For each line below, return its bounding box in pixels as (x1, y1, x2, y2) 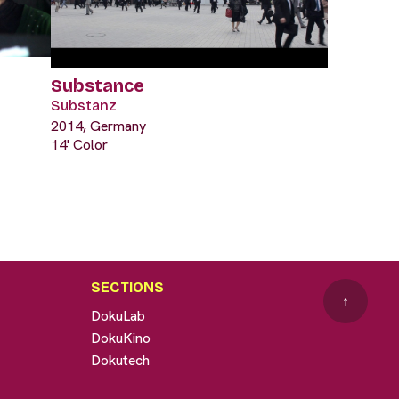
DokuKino (90, 329, 151, 348)
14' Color (51, 135, 108, 155)
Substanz (51, 97, 117, 115)
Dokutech (90, 351, 150, 370)
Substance (51, 75, 144, 97)
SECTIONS (90, 279, 164, 297)
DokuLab (90, 306, 145, 326)
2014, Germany (51, 117, 146, 136)
